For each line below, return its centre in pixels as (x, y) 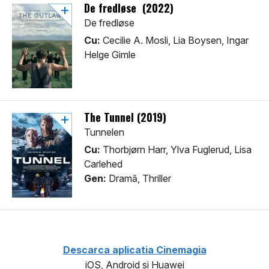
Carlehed (103, 164)
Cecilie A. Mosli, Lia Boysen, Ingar (174, 41)
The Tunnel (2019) (125, 117)
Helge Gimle (110, 55)
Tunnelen (104, 132)
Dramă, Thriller (139, 179)
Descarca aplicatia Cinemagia (134, 250)
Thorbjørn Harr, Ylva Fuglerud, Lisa (176, 150)
